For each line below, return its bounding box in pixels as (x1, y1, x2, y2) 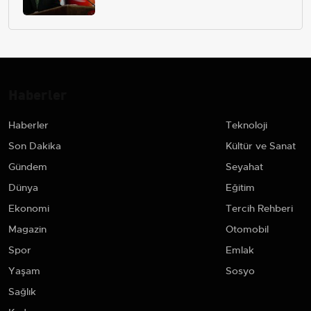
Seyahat (226, 160, 263, 174)
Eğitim (226, 181, 255, 194)
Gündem (8, 160, 47, 174)
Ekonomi (8, 202, 49, 215)
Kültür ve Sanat (226, 140, 296, 153)
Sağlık (8, 285, 36, 299)
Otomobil (226, 223, 269, 236)
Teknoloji (226, 119, 267, 132)
